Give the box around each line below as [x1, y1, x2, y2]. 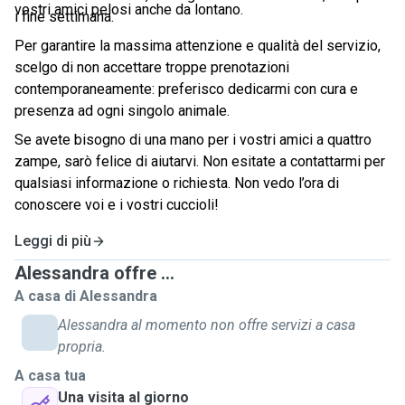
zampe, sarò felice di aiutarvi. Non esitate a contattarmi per [14, 153, 385, 170]
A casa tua [14, 367, 86, 384]
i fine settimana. [14, 8, 114, 25]
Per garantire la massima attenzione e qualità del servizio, [14, 37, 381, 54]
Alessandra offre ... [14, 262, 174, 284]
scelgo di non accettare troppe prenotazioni [14, 59, 289, 76]
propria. [58, 338, 106, 355]
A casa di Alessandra [14, 287, 157, 305]
